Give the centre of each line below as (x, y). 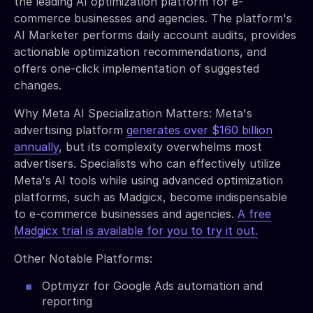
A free (254, 213)
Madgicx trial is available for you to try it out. (136, 230)
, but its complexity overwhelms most (160, 146)
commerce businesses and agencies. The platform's (153, 18)
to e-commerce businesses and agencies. (126, 213)
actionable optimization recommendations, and (140, 51)
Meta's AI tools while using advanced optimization (148, 180)
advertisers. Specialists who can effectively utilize (147, 163)
